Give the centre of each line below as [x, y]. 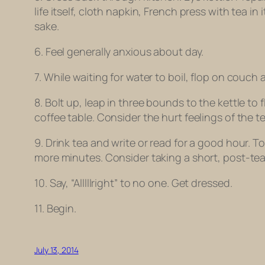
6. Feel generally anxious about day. [119, 52]
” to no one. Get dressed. [173, 183]
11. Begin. [55, 209]
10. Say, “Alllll [63, 183]
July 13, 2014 [56, 250]
